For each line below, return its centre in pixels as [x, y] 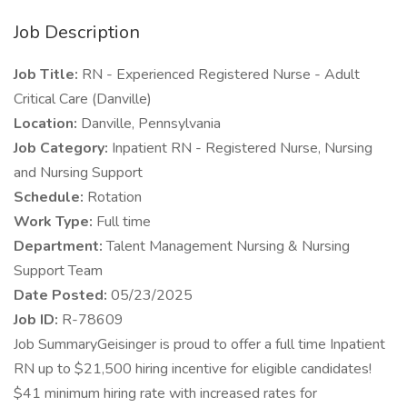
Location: [47, 124]
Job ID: [38, 320]
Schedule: [50, 197]
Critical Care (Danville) [83, 99]
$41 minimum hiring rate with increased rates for [165, 393]
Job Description [77, 32]
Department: [60, 246]
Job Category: [63, 148]
